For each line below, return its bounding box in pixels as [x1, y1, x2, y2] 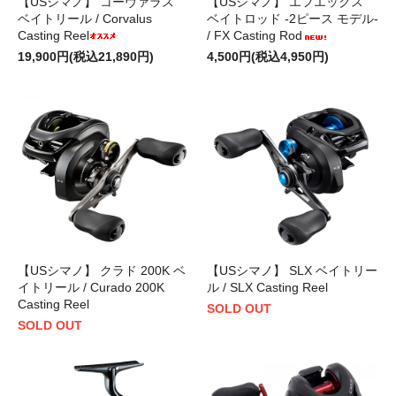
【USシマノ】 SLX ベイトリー [207, 263, 377, 278]
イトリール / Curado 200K [18, 280, 164, 295]
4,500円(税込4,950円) [207, 49, 329, 65]
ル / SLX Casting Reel [207, 280, 328, 295]
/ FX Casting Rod [207, 28, 302, 43]
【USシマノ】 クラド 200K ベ [18, 263, 186, 278]
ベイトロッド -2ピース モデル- [207, 11, 378, 27]
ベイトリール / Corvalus [18, 11, 152, 27]
